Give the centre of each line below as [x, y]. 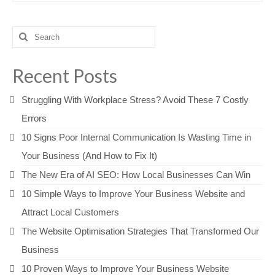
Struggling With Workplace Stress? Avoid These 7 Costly [135, 99]
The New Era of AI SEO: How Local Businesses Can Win [136, 174]
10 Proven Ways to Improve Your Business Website [125, 268]
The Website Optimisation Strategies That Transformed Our [140, 231]
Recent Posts [65, 75]
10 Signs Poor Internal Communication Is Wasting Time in [136, 137]
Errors [34, 118]
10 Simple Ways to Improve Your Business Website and [133, 193]
